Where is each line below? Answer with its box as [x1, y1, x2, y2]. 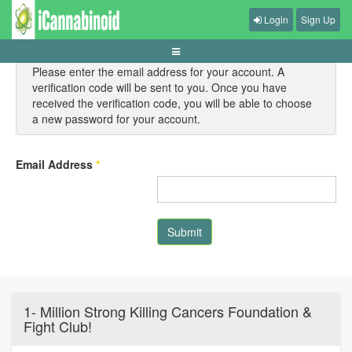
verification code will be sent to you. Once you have [32, 79, 287, 95]
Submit [167, 224, 202, 240]
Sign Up [301, 13, 335, 26]
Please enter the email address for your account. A [32, 64, 284, 79]
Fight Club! [24, 316, 92, 336]
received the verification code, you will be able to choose [32, 95, 312, 111]
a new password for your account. [32, 111, 200, 126]
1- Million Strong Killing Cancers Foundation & [24, 301, 312, 321]
